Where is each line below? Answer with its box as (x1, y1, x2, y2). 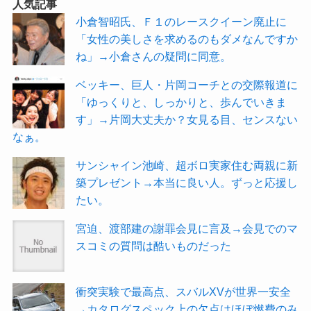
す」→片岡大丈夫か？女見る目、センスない (76, 112, 299, 126)
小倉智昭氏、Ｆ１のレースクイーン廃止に (76, 15, 287, 28)
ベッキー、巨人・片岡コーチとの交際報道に (76, 78, 299, 91)
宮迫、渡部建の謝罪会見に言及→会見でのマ (76, 221, 299, 235)
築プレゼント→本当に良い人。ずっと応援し (76, 176, 299, 189)
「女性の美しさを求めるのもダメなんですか (76, 32, 299, 45)
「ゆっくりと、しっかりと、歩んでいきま (76, 95, 287, 108)
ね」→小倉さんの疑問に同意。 (76, 49, 232, 62)
